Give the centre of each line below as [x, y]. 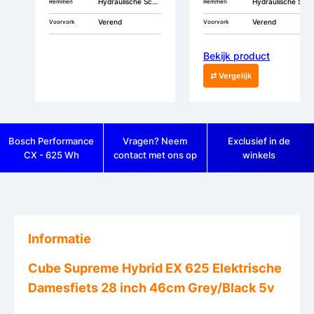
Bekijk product [237, 55]
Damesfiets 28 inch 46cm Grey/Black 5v [151, 287]
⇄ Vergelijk [231, 75]
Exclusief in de [259, 141]
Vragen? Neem [155, 141]
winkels [259, 155]
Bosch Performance [52, 141]
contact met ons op [155, 155]
